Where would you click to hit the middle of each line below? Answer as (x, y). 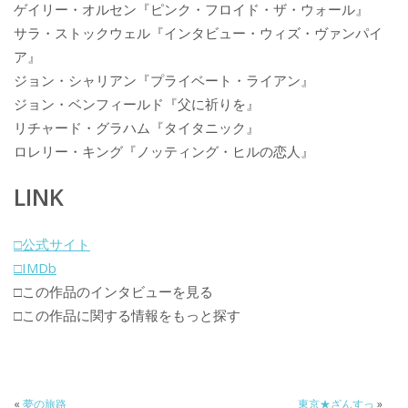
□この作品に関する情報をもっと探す (127, 315)
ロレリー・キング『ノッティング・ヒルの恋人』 (164, 152)
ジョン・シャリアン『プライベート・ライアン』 (164, 81)
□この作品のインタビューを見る (113, 291)
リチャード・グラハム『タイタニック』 (137, 128)
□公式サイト (52, 244)
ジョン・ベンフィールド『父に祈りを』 (137, 104)
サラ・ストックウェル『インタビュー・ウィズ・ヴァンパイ (198, 33)
